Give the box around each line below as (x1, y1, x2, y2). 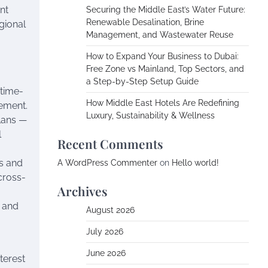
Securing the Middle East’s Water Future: (86, 5, 245, 14)
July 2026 (86, 227, 123, 236)
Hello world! (172, 158, 219, 167)
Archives (57, 182, 108, 199)
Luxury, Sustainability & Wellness (86, 111, 215, 120)
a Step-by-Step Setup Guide (86, 77, 199, 86)
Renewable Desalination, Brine (86, 17, 204, 27)
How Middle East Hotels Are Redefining (86, 98, 239, 108)
